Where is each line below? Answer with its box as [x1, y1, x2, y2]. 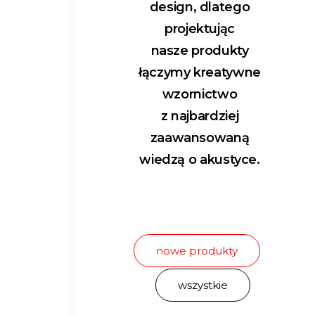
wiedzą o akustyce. [139, 152, 260, 167]
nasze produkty [150, 43, 249, 58]
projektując [164, 21, 236, 37]
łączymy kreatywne [139, 65, 261, 80]
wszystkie [178, 278, 228, 292]
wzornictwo [162, 86, 238, 102]
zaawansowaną [150, 130, 250, 146]
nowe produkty [155, 244, 238, 257]
